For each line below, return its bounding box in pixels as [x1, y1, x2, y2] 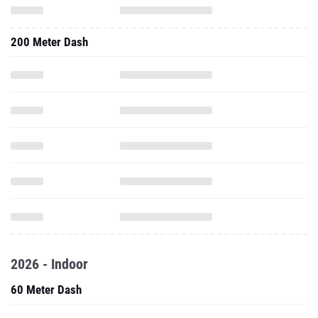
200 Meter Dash [11, 35, 88, 49]
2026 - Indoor [11, 256, 88, 273]
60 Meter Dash [11, 283, 82, 297]
